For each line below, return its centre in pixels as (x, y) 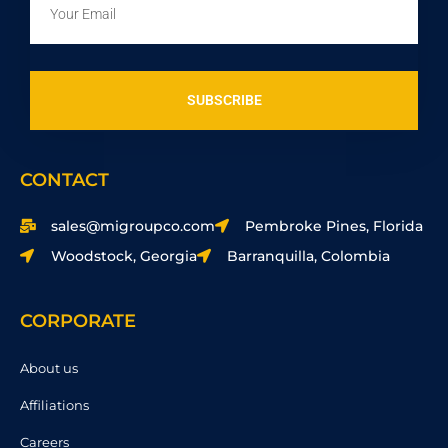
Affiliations (54, 404)
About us (49, 367)
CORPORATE (78, 320)
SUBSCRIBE (224, 100)
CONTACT (64, 179)
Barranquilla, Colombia (308, 255)
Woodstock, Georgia (123, 255)
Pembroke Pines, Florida (334, 225)
